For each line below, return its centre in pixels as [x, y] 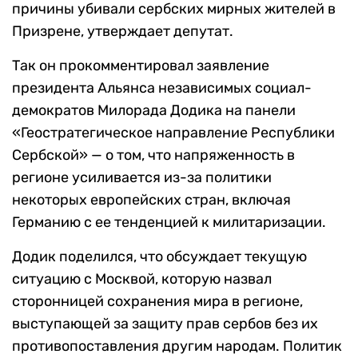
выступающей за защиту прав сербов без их [165, 324]
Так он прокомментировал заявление [141, 66]
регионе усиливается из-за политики [142, 178]
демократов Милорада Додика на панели [154, 111]
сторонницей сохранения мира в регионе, [157, 302]
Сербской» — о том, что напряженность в [153, 155]
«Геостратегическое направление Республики [173, 133]
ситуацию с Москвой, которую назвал [142, 279]
